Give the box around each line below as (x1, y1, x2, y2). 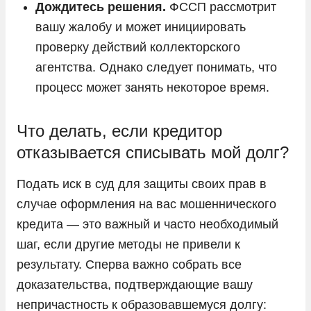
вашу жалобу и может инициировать (35, 19, 246, 34)
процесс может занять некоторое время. (35, 80, 269, 94)
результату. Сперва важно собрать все (17, 257, 242, 271)
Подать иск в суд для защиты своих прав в (17, 176, 267, 191)
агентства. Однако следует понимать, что (35, 60, 277, 74)
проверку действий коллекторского (35, 40, 240, 54)
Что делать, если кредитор (17, 121, 222, 140)
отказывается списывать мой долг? (17, 142, 289, 162)
